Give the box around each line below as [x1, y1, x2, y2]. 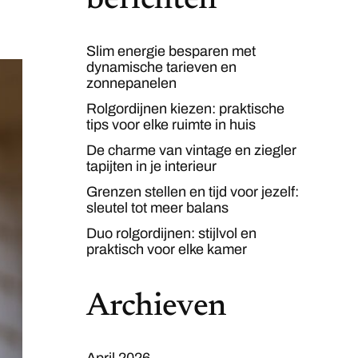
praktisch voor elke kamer [86, 241, 248, 257]
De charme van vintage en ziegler [86, 142, 297, 158]
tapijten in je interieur [86, 158, 217, 174]
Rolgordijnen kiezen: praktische [86, 101, 285, 117]
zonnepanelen [86, 75, 177, 91]
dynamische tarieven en [86, 59, 237, 75]
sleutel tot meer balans [86, 200, 229, 216]
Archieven [86, 292, 226, 324]
